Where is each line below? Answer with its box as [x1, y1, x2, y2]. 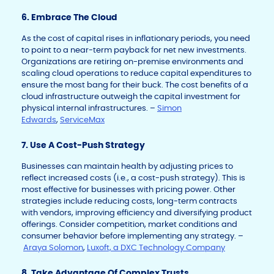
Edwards [21, 114, 56, 125]
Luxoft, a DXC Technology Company [87, 242, 225, 253]
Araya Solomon [23, 242, 83, 253]
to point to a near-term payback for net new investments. [21, 45, 246, 56]
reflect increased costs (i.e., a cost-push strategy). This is [21, 172, 245, 183]
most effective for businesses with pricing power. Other [21, 184, 235, 195]
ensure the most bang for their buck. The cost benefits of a [21, 80, 248, 91]
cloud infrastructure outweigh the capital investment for [21, 91, 240, 102]
